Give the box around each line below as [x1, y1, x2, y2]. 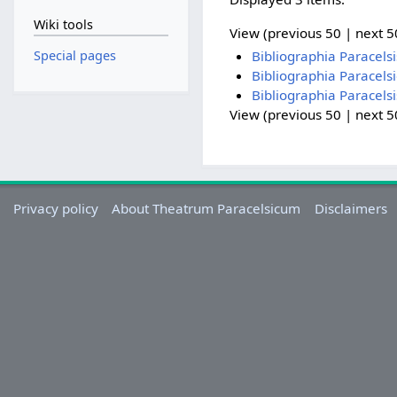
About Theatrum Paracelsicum [112, 199, 301, 218]
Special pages [33, 47, 116, 64]
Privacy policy [13, 199, 99, 218]
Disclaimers [314, 199, 387, 218]
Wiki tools [33, 16, 93, 34]
